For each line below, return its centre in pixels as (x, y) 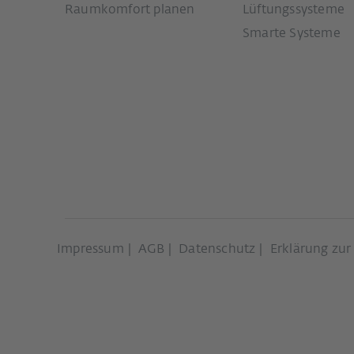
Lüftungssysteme (294, 11)
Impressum (90, 250)
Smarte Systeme (292, 34)
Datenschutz (217, 250)
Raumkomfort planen (130, 11)
